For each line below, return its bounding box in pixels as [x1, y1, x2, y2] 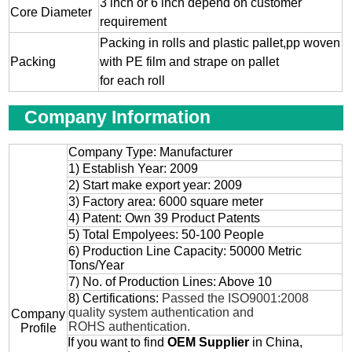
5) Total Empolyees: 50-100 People [68, 228, 265, 242]
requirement [100, 15, 167, 29]
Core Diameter [10, 5, 93, 20]
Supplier [196, 335, 250, 350]
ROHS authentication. [68, 320, 191, 334]
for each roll [100, 74, 169, 88]
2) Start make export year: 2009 [68, 178, 255, 192]
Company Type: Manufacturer [68, 145, 233, 159]
